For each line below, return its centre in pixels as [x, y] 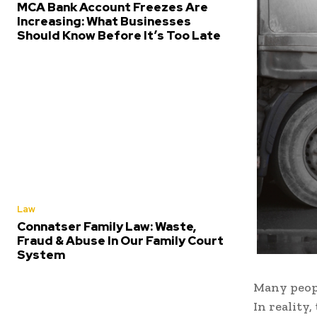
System [41, 254]
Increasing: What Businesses [104, 21]
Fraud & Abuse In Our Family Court [120, 240]
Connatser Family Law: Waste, [106, 226]
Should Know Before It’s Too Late [119, 35]
